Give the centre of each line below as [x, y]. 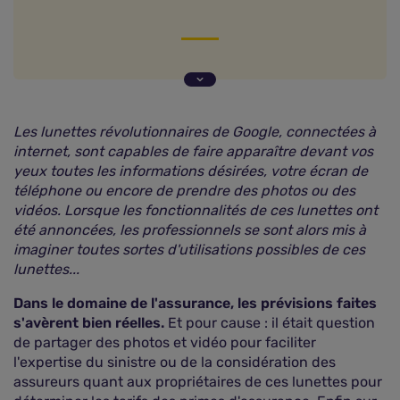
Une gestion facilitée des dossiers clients [171, 135]
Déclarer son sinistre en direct [135, 66]
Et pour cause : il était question [270, 323]
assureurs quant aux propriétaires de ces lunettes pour [198, 382]
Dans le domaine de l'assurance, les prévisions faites [195, 303]
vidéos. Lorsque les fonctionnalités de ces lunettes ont [196, 210]
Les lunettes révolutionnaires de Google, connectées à [195, 132]
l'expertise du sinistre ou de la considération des [175, 362]
